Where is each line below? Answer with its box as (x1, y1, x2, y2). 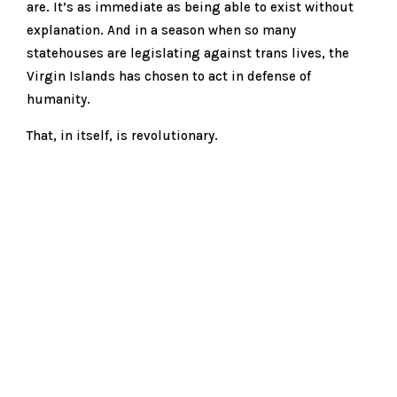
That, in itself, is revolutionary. (27, 127, 218, 144)
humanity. (27, 90, 90, 107)
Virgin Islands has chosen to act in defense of (27, 67, 311, 84)
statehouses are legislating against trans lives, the (27, 44, 349, 61)
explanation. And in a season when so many (27, 21, 296, 38)
